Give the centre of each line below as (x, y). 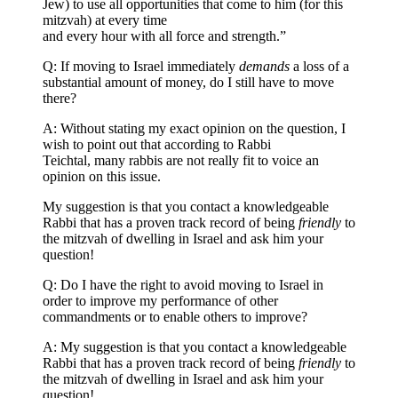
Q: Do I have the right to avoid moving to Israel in (183, 285)
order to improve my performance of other (160, 301)
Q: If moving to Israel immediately (141, 67)
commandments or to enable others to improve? (175, 317)
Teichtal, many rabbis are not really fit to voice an (181, 161)
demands (266, 67)
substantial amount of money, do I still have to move (188, 83)
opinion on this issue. (102, 177)
